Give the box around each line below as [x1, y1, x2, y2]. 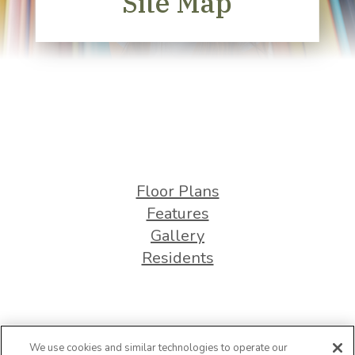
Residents [141, 247, 214, 269]
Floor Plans [136, 181, 219, 202]
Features [146, 203, 209, 224]
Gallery [151, 225, 204, 246]
